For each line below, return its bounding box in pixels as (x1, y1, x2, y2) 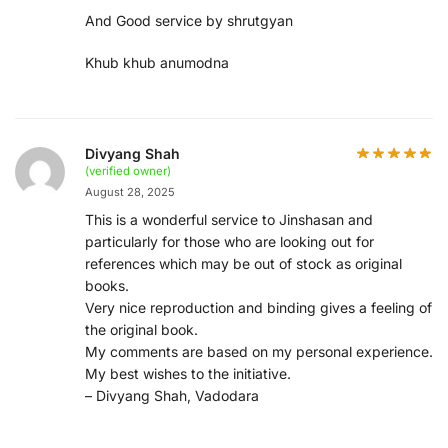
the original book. (85, 321, 198, 339)
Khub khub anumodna (85, 53, 229, 71)
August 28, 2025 (85, 185, 175, 200)
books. (85, 277, 129, 295)
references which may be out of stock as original (85, 255, 402, 273)
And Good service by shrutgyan (85, 12, 293, 30)
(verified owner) (85, 164, 171, 179)
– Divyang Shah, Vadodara (85, 387, 259, 405)
